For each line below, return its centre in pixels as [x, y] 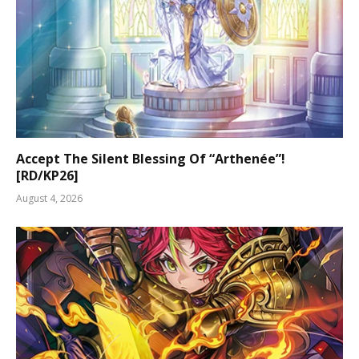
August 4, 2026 [49, 198]
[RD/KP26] [47, 175]
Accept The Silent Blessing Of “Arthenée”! [151, 158]
